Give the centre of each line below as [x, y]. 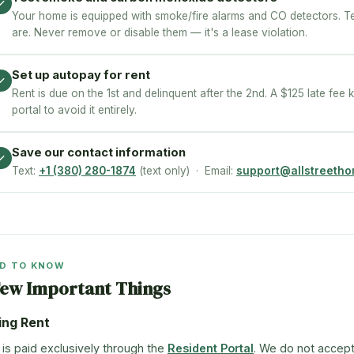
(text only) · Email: [186, 171]
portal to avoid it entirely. [74, 110]
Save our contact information [99, 153]
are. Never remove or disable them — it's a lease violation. [160, 32]
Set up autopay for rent [81, 75]
